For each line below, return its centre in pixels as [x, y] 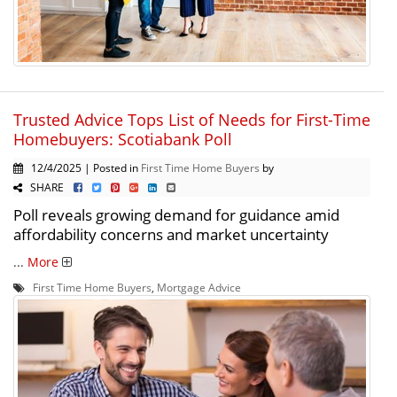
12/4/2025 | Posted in [82, 167]
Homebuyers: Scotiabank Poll [123, 139]
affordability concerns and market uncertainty [171, 234]
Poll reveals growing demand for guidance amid [176, 214]
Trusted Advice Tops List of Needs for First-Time [192, 119]
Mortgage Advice [199, 287]
